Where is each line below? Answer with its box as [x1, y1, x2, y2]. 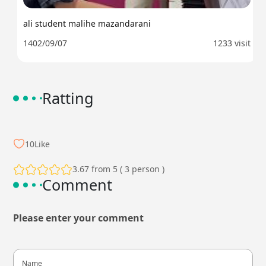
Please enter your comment [13, 211, 144, 225]
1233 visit [209, 37, 247, 49]
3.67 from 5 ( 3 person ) [72, 163, 165, 175]
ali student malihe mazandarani [19, 18, 147, 30]
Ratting [42, 88, 94, 109]
